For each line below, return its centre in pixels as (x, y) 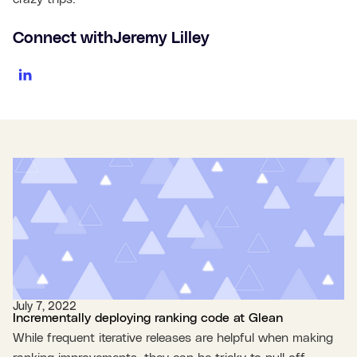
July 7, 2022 (45, 307)
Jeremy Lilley (161, 38)
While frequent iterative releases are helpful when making (173, 338)
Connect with (63, 38)
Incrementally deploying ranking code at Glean (148, 318)
